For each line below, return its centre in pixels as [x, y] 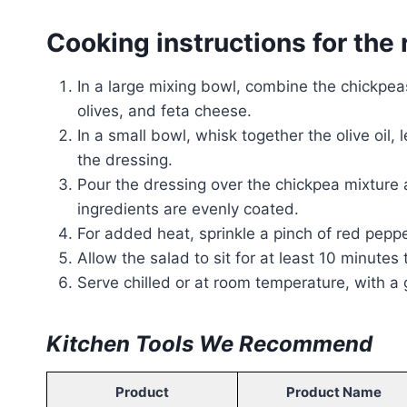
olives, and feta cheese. [164, 110]
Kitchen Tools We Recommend [209, 343]
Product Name [333, 392]
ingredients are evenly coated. [188, 208]
